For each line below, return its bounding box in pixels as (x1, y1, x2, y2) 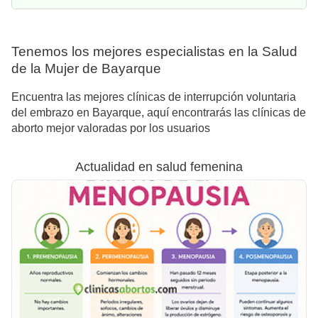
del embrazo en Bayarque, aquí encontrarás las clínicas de (11, 106, 306, 119)
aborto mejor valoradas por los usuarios (11, 122, 210, 135)
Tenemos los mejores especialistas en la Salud (11, 43, 297, 59)
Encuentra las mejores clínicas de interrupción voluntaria (11, 91, 296, 104)
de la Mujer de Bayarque (11, 60, 161, 76)
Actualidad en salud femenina (75, 160, 243, 175)
